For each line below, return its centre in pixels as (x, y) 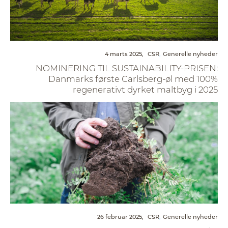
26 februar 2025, (120, 217)
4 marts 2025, (124, 54)
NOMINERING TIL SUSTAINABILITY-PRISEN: (127, 68)
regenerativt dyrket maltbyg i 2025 (145, 90)
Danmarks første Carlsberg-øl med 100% (133, 79)
